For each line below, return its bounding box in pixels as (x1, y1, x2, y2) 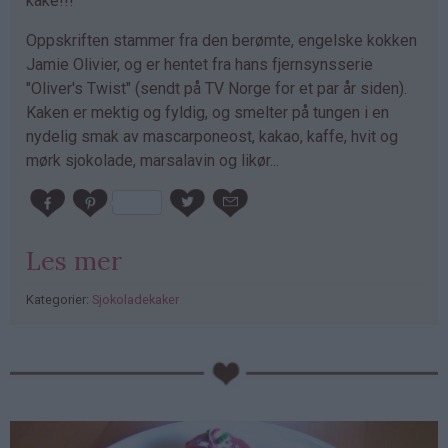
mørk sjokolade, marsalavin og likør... (26, 151, 279, 171)
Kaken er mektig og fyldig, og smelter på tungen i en (26, 103, 389, 123)
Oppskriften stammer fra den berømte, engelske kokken (26, 31, 417, 51)
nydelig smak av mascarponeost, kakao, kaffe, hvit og (26, 127, 398, 147)
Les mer (26, 243, 122, 277)
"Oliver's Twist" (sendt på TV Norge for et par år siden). (26, 79, 407, 99)
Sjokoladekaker (92, 291, 179, 307)
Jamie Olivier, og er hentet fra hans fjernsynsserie (26, 55, 373, 75)
